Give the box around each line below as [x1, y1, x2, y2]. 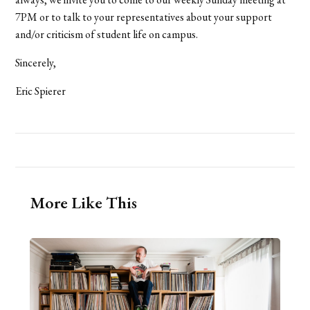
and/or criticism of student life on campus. [15, 26, 199, 42]
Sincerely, [15, 55, 57, 70]
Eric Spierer [15, 83, 66, 98]
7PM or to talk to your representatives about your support [15, 9, 273, 24]
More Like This [29, 191, 137, 213]
